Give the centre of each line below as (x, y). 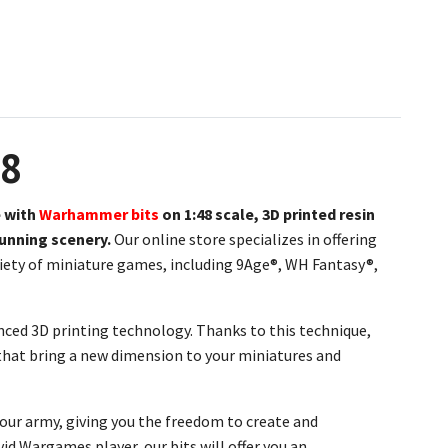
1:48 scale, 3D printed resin (279, 214)
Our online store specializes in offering (244, 239)
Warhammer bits (99, 214)
